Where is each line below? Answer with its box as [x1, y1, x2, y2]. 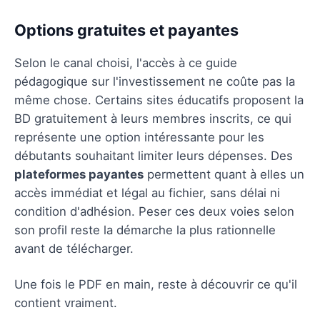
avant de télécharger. [14, 241, 134, 256]
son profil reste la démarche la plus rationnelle [14, 222, 276, 237]
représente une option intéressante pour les [14, 129, 264, 144]
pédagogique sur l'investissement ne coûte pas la [14, 74, 295, 89]
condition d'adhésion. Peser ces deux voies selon [14, 204, 294, 219]
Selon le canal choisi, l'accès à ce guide [14, 55, 237, 70]
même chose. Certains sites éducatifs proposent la [14, 92, 304, 107]
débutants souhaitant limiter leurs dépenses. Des [14, 148, 293, 163]
